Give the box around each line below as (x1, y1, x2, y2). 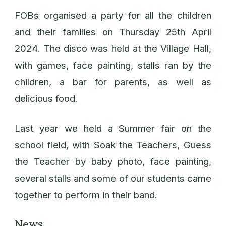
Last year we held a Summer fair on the (15, 123, 211, 135)
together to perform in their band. (15, 189, 160, 201)
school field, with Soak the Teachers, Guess (15, 139, 211, 151)
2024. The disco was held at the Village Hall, (15, 42, 211, 54)
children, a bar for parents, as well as (15, 76, 211, 88)
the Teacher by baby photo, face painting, (15, 156, 211, 168)
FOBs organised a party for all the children (15, 9, 211, 21)
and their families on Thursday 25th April (15, 26, 211, 38)
